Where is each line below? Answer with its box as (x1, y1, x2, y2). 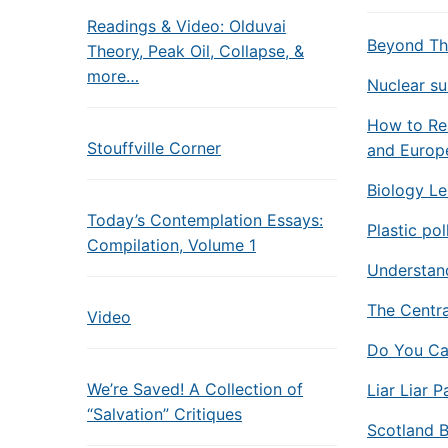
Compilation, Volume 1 (87, 235, 256, 255)
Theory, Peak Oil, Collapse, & (87, 41, 304, 61)
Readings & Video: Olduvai (87, 16, 286, 36)
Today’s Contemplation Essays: (87, 210, 323, 230)
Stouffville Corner (87, 138, 221, 158)
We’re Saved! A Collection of (87, 379, 303, 399)
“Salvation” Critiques (87, 404, 242, 424)
